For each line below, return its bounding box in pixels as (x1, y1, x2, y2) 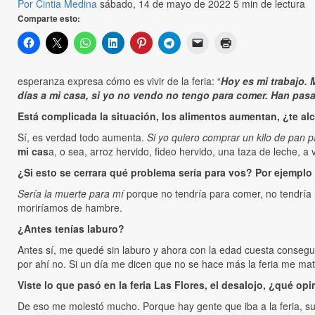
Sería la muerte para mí (18, 186, 124, 201)
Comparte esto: (18, 12, 80, 25)
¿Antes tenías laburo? (18, 221, 124, 236)
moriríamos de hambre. (18, 200, 122, 215)
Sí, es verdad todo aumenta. (18, 130, 147, 145)
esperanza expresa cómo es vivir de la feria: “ (18, 74, 221, 89)
